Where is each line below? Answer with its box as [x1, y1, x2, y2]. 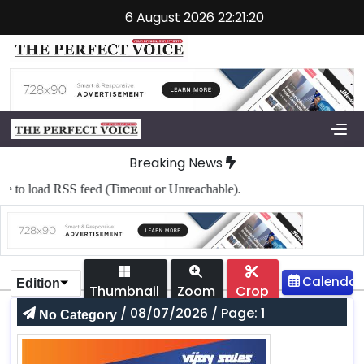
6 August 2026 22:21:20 [124, 8, 264, 27]
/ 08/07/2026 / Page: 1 [117, 304, 265, 323]
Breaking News [128, 154, 223, 173]
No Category [39, 307, 117, 322]
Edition [16, 275, 60, 290]
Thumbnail [89, 282, 160, 301]
